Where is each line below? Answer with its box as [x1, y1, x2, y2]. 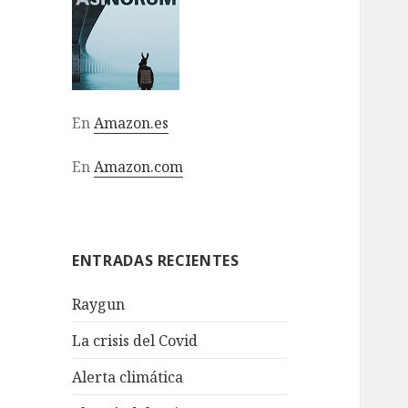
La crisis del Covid [72, 330, 199, 351]
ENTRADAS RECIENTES [72, 250, 240, 270]
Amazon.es [94, 112, 169, 133]
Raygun [72, 293, 126, 314]
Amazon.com [94, 156, 184, 177]
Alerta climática [72, 366, 184, 387]
